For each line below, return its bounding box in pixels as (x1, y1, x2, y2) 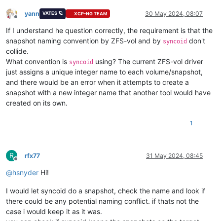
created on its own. (6, 98, 68, 107)
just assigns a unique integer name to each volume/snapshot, (6, 67, 203, 76)
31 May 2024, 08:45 (146, 151, 203, 159)
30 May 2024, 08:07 (145, 9, 203, 17)
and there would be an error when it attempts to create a (6, 77, 189, 86)
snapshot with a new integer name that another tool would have (6, 88, 211, 97)
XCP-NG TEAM (74, 11, 108, 17)
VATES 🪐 (42, 10, 63, 16)
